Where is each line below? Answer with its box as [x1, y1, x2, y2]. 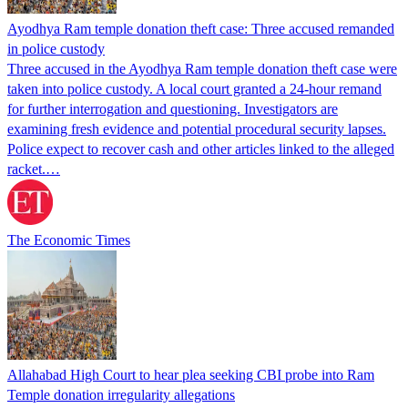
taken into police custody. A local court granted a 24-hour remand [7, 80, 382, 97]
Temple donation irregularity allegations [7, 386, 235, 403]
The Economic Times [7, 231, 130, 248]
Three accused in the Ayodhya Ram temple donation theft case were [7, 60, 397, 76]
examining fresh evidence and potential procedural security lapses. [7, 120, 386, 137]
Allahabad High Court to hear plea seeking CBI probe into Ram [7, 366, 374, 382]
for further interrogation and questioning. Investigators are [7, 100, 338, 117]
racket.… [7, 160, 60, 177]
